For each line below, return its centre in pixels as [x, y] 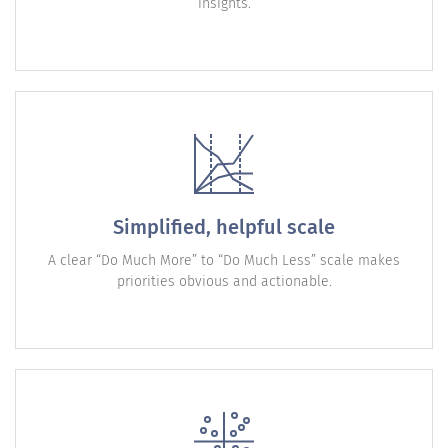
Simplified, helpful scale [224, 227]
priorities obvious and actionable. [224, 282]
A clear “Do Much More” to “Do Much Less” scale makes [224, 261]
